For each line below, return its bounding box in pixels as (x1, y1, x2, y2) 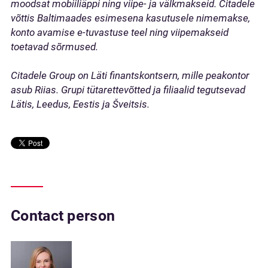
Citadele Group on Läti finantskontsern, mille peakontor (11, 69, 249, 81)
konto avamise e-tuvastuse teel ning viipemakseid (11, 26, 229, 38)
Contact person (11, 207, 115, 224)
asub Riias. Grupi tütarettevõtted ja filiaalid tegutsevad (11, 84, 245, 96)
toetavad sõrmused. (11, 41, 98, 53)
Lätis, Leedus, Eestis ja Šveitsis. (11, 98, 150, 110)
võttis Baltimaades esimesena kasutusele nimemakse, (11, 12, 250, 24)
